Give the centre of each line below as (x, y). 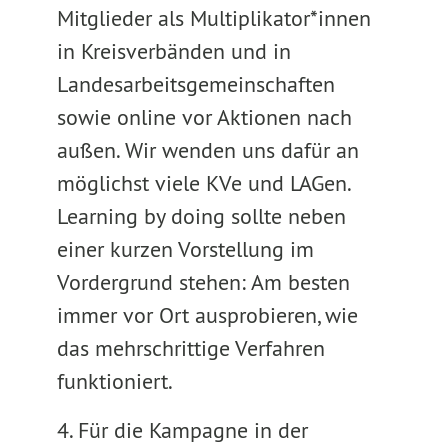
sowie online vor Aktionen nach (204, 117)
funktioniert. (114, 381)
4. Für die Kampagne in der (182, 430)
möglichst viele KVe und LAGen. (203, 183)
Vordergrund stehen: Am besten (203, 282)
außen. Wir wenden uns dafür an (207, 150)
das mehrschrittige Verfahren (190, 348)
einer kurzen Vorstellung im (185, 249)
